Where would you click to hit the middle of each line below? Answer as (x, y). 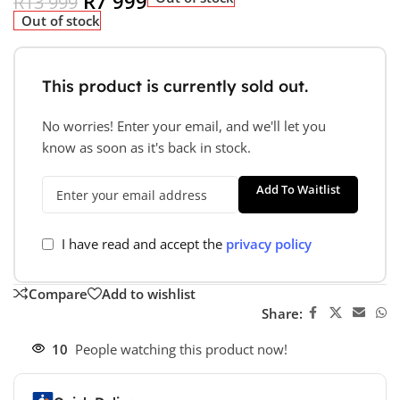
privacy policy (269, 244)
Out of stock (61, 21)
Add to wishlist (149, 293)
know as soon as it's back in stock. (146, 148)
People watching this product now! (181, 350)
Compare (58, 293)
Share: (282, 313)
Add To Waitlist (298, 190)
